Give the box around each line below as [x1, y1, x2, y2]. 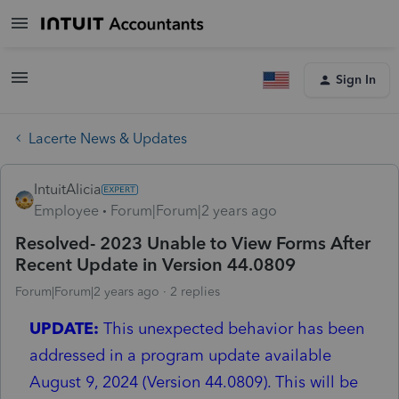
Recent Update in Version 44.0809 [15, 253, 296, 275]
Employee [34, 201, 99, 219]
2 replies [170, 283, 220, 299]
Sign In [336, 72, 376, 87]
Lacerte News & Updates [28, 129, 187, 147]
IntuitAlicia [34, 180, 102, 198]
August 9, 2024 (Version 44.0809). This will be [29, 371, 358, 392]
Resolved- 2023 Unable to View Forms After [15, 232, 370, 254]
